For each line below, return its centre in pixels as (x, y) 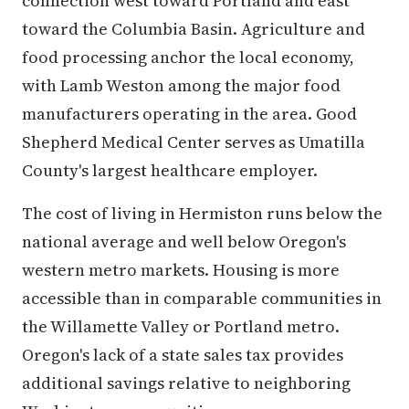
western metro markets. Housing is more (181, 270)
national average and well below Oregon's (184, 241)
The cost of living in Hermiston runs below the (202, 213)
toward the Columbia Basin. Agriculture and (194, 29)
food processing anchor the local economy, (188, 57)
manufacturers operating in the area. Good (189, 114)
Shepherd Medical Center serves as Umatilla (194, 142)
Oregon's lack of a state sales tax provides (183, 355)
